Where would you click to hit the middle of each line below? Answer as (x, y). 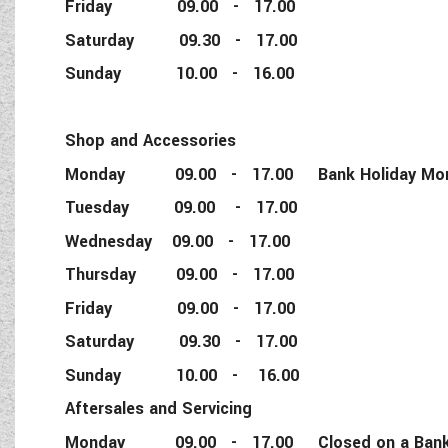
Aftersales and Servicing (159, 409)
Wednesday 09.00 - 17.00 (178, 241)
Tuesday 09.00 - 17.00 (186, 208)
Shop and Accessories (151, 141)
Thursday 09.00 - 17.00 (180, 275)
